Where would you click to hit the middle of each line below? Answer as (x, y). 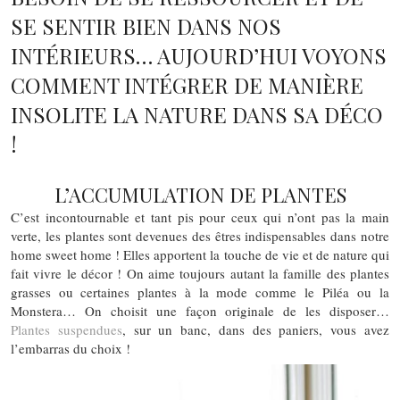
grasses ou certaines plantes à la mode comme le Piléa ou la (200, 292)
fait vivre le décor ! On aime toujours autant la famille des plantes (200, 273)
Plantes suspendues (67, 329)
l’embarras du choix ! (71, 348)
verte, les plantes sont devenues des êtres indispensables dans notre (200, 235)
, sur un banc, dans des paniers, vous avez (256, 329)
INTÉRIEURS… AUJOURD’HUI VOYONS (199, 55)
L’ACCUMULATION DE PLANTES (200, 194)
